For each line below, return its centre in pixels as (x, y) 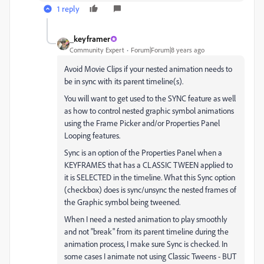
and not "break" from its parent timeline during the (146, 231)
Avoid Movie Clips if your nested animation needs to (148, 69)
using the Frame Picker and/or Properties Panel (142, 123)
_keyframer (90, 39)
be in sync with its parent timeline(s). (124, 81)
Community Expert (97, 50)
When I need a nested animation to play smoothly (146, 219)
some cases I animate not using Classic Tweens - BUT (150, 256)
